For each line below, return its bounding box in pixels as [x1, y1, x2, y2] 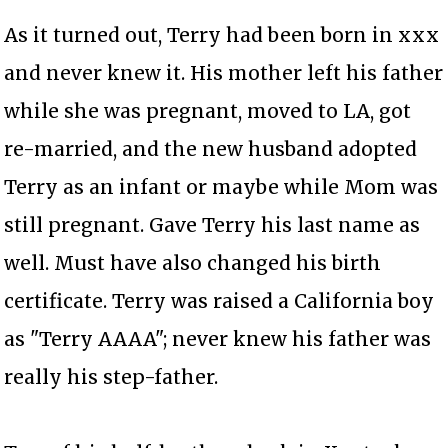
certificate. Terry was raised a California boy [4, 289, 435, 314]
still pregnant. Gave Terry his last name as [4, 213, 421, 238]
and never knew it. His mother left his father [4, 61, 444, 86]
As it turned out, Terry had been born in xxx [4, 23, 440, 48]
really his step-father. [4, 365, 219, 390]
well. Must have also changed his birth [4, 251, 382, 276]
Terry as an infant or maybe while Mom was [4, 175, 439, 200]
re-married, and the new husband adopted [4, 137, 418, 162]
